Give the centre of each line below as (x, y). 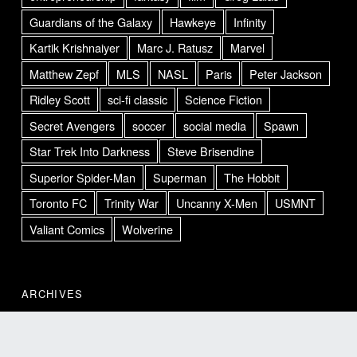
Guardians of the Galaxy (91, 22)
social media (215, 125)
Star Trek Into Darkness (90, 151)
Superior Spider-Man (83, 177)
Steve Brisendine (211, 151)
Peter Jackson (285, 73)
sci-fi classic (138, 100)
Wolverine (148, 229)
